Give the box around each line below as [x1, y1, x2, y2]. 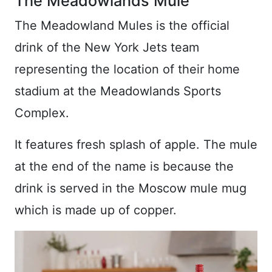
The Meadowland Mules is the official [15, 18, 229, 33]
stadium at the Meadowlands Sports [15, 83, 221, 98]
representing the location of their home [15, 61, 240, 76]
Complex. [15, 105, 69, 120]
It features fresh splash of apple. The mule [15, 137, 257, 152]
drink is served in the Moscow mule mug [15, 180, 246, 195]
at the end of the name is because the [15, 158, 234, 174]
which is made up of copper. [15, 202, 177, 217]
